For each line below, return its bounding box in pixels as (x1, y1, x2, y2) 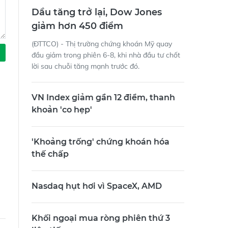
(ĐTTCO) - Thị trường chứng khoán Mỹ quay (32, 39, 172, 49)
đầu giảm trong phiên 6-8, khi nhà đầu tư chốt (32, 50, 180, 60)
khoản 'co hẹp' (32, 105, 92, 115)
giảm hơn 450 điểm (32, 20, 123, 32)
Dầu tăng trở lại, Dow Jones (32, 7, 162, 18)
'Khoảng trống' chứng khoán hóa (32, 137, 169, 147)
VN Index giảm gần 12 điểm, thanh (32, 93, 175, 103)
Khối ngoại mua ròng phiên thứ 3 (32, 213, 170, 223)
